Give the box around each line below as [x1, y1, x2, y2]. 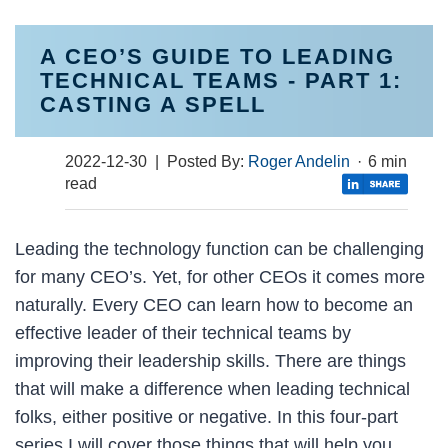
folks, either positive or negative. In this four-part [15, 406, 398, 427]
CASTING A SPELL [40, 91, 266, 117]
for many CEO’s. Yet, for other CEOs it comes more [15, 266, 425, 287]
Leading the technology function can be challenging [15, 238, 424, 259]
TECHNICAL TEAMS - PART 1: [40, 67, 402, 93]
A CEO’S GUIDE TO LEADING [40, 43, 395, 69]
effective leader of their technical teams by [15, 322, 351, 343]
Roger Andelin [248, 152, 350, 170]
